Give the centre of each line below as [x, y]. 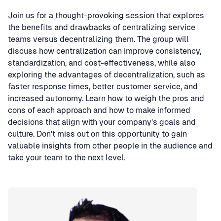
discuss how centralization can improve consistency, [105, 51]
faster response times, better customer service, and [103, 87]
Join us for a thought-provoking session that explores [106, 16]
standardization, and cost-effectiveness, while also [102, 63]
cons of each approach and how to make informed [99, 110]
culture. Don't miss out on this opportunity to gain [97, 134]
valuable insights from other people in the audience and [110, 146]
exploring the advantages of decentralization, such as [107, 75]
